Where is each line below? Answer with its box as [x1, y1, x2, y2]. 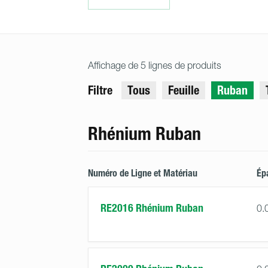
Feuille [168, 83, 199, 98]
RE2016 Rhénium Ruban [100, 202, 203, 215]
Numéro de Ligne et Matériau [88, 167, 197, 179]
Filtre [88, 83, 112, 98]
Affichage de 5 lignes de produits [88, 60, 221, 71]
